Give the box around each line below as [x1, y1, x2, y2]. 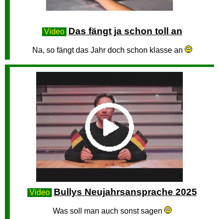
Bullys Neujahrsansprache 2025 [53, 187, 197, 197]
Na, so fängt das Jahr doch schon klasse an [32, 46, 185, 54]
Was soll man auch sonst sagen [52, 207, 164, 215]
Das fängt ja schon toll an [68, 26, 182, 36]
